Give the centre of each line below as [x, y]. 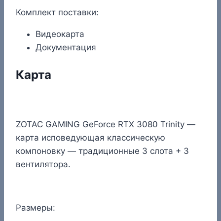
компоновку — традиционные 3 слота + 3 [102, 151]
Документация [66, 47]
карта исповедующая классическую [91, 137]
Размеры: [36, 207]
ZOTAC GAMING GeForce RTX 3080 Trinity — [106, 124]
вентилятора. [43, 164]
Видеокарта [60, 34]
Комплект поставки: [57, 12]
